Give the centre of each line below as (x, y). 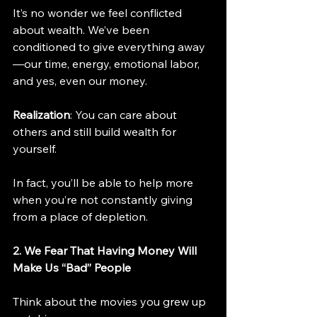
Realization (41, 114)
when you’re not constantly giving (104, 199)
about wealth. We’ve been (82, 29)
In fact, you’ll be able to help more (104, 182)
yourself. (35, 148)
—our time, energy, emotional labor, (108, 63)
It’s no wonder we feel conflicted (99, 12)
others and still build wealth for (96, 131)
